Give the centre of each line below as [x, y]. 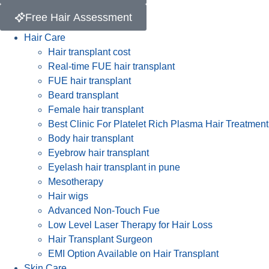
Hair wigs [68, 196]
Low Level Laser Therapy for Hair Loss [130, 225]
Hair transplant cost [89, 52]
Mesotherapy [76, 182]
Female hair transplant [96, 110]
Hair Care [45, 38]
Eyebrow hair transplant [98, 153]
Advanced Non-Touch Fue [104, 210]
